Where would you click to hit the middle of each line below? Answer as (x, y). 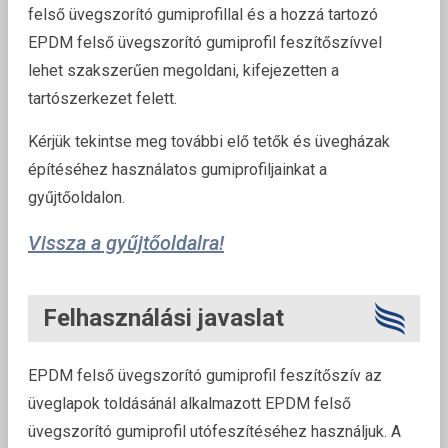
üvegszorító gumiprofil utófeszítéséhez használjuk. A (214, 432)
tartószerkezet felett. (102, 99)
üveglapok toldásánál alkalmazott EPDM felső (189, 404)
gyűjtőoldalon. (76, 198)
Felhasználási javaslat (163, 318)
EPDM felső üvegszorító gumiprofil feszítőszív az (205, 376)
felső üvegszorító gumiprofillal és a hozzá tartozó (203, 15)
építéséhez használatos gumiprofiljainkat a (177, 170)
